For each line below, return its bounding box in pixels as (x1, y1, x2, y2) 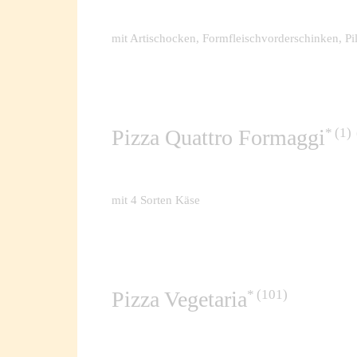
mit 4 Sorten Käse (112, 193, 201, 206)
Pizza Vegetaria (112, 287, 248, 312)
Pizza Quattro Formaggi (112, 125, 326, 151)
